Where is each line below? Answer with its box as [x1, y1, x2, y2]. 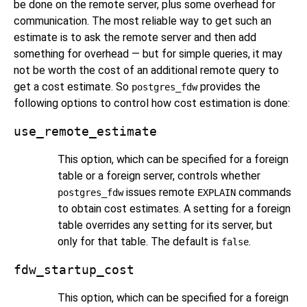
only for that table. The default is [58, 234, 221, 248]
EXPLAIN [197, 186, 236, 198]
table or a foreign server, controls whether [58, 169, 260, 182]
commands [236, 185, 291, 199]
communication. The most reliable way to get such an [14, 14, 271, 27]
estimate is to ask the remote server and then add [14, 30, 256, 44]
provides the [197, 79, 260, 93]
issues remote [123, 185, 197, 199]
